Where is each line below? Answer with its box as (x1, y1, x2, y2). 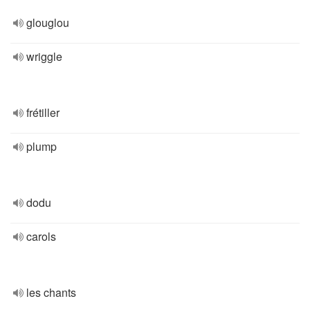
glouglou (26, 15, 69, 30)
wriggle (26, 48, 62, 64)
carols (26, 228, 56, 244)
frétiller (26, 104, 60, 120)
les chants (26, 284, 76, 300)
